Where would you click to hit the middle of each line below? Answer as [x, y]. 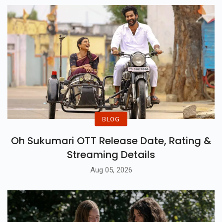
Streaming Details [111, 171]
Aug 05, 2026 [111, 186]
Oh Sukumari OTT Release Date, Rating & [111, 157]
